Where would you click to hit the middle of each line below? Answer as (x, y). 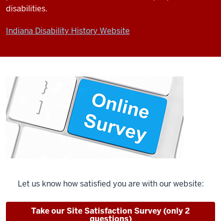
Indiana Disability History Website (68, 31)
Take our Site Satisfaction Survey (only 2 (110, 211)
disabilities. (27, 9)
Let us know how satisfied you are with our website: (110, 184)
